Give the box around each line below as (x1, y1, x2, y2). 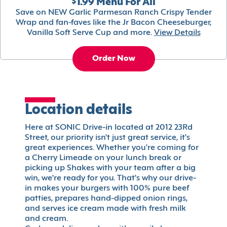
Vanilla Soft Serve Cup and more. (26, 29, 152, 37)
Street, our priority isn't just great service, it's (25, 134, 190, 142)
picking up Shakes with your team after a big (25, 164, 196, 173)
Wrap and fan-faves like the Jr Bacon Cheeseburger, (16, 19, 211, 27)
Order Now (92, 55, 135, 63)
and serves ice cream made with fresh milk (25, 205, 186, 213)
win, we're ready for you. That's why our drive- (25, 174, 196, 183)
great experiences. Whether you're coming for (25, 144, 199, 153)
